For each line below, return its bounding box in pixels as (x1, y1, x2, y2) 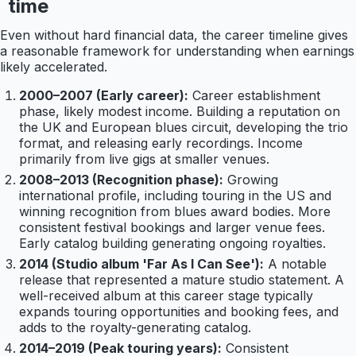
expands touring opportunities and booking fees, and (19, 304, 339, 320)
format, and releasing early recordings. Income (19, 135, 303, 152)
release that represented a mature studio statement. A (19, 272, 344, 288)
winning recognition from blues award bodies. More (19, 203, 331, 220)
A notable (268, 256, 327, 273)
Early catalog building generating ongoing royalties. (19, 235, 326, 252)
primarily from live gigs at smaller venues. (19, 151, 269, 168)
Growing (227, 172, 278, 188)
